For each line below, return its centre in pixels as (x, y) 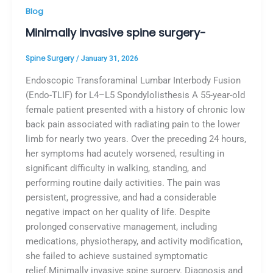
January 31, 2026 (109, 59)
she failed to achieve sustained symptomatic (116, 256)
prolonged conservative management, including (121, 226)
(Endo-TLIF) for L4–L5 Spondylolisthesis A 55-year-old (135, 95)
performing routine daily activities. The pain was (123, 183)
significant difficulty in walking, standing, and (115, 168)
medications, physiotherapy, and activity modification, (134, 241)
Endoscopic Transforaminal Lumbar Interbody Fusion (133, 80)
